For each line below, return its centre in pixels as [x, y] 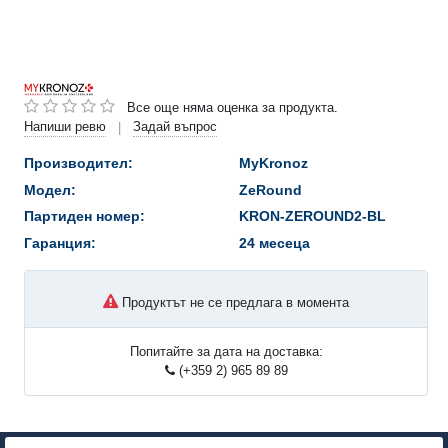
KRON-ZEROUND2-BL [312, 216]
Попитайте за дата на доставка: [226, 352]
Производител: [78, 163]
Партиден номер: [84, 216]
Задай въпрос [175, 127]
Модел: [50, 189]
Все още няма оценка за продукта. [232, 107]
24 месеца [274, 243]
